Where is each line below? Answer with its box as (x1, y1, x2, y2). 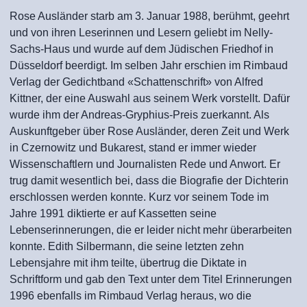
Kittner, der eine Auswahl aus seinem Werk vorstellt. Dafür (10, 93, 290, 104)
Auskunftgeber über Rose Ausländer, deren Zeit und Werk (10, 125, 289, 137)
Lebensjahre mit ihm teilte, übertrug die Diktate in (10, 257, 247, 269)
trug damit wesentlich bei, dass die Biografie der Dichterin (10, 175, 288, 186)
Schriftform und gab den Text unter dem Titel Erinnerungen (10, 273, 292, 285)
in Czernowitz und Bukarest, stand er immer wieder (10, 142, 256, 153)
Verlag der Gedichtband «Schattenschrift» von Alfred (10, 76, 263, 88)
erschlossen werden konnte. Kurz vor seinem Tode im (10, 191, 269, 203)
